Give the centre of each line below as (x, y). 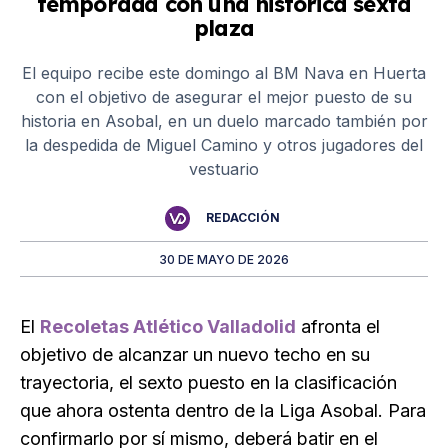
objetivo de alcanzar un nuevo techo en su (195, 355)
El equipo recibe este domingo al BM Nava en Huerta (224, 72)
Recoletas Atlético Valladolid (168, 327)
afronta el (338, 327)
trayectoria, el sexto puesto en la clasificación (208, 383)
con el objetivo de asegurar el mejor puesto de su (224, 96)
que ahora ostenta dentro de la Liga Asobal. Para (223, 411)
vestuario (224, 168)
